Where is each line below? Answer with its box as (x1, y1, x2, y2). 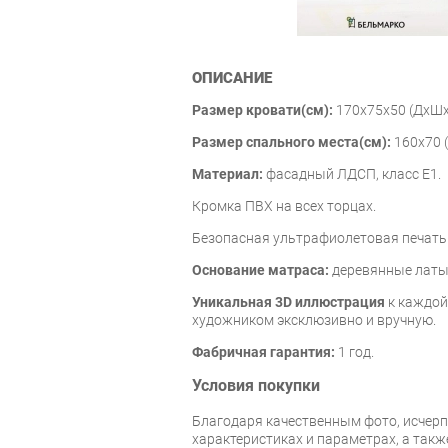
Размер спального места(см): (192, 133, 391, 150)
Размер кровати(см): (192, 101, 333, 118)
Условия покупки (192, 376, 320, 396)
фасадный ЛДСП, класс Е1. (263, 165, 441, 182)
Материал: (192, 165, 263, 182)
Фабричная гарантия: (192, 343, 335, 360)
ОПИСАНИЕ (192, 68, 272, 87)
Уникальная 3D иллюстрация (192, 293, 385, 310)
